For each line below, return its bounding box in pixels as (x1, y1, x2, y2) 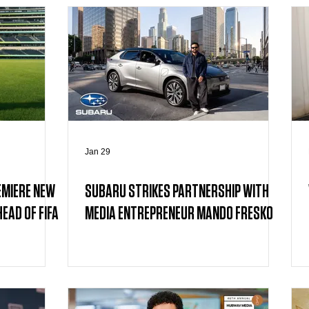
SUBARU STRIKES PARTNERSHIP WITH (85, 183, 269, 201)
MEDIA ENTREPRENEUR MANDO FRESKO (85, 205, 273, 223)
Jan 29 (85, 147, 110, 157)
